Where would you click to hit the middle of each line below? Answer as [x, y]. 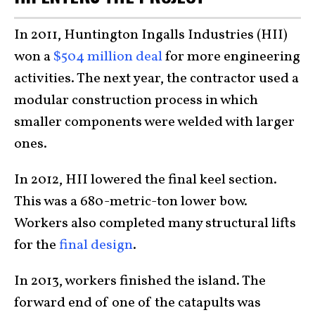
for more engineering [231, 57]
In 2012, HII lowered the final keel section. [146, 180]
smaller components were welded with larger [154, 123]
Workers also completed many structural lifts [155, 224]
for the [37, 246]
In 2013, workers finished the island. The [140, 282]
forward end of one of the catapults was [137, 303]
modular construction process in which [136, 101]
